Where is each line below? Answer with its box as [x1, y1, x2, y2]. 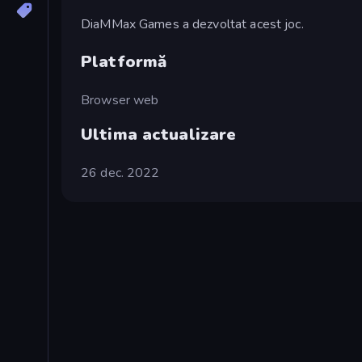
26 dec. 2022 [81, 163, 160, 182]
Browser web [81, 90, 159, 109]
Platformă [81, 50, 167, 73]
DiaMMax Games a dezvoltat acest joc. [81, 15, 304, 33]
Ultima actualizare [81, 123, 237, 145]
